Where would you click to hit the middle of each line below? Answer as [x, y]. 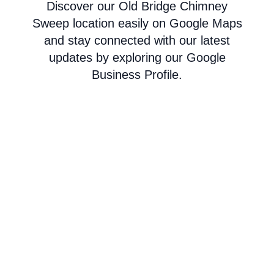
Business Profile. [137, 75]
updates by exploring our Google [137, 58]
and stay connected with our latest [137, 41]
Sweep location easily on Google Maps [137, 24]
